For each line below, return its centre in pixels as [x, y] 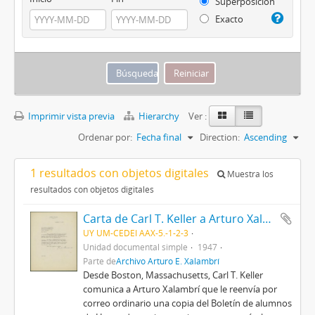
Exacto [228, 19]
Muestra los [249, 174]
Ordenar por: [105, 137]
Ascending [265, 137]
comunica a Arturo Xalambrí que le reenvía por [180, 289]
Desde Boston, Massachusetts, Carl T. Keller [173, 275]
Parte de [99, 261]
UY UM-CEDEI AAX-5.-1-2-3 [135, 232]
